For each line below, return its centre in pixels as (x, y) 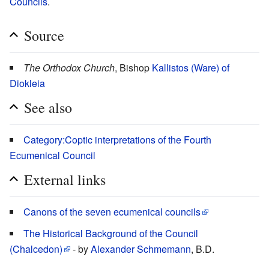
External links (65, 179)
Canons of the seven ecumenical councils (112, 211)
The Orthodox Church (69, 67)
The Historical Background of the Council (111, 233)
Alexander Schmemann (141, 249)
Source (44, 35)
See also (48, 107)
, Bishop (133, 67)
